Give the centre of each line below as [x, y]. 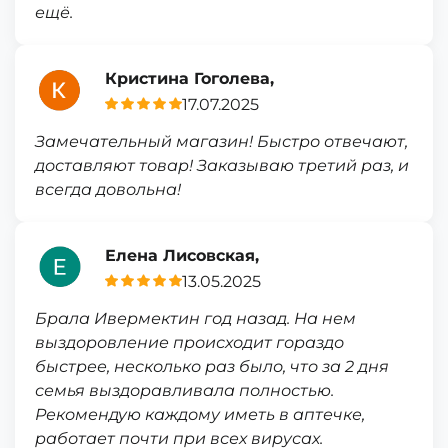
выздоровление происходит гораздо [189, 342]
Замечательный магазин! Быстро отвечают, [221, 141]
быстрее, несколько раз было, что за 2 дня [212, 366]
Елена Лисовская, [182, 255]
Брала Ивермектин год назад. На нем [195, 318]
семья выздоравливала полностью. [184, 390]
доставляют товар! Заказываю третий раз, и [222, 165]
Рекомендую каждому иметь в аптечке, [200, 414]
